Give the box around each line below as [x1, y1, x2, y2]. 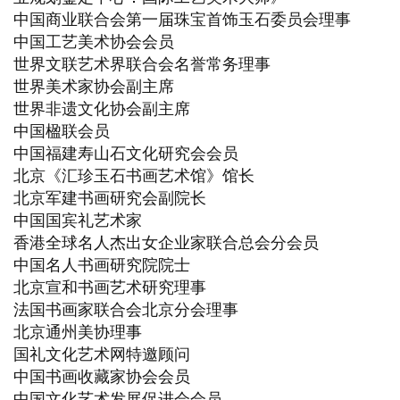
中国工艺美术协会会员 [13, 32, 174, 51]
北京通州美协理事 [13, 322, 142, 341]
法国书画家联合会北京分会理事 [13, 300, 238, 319]
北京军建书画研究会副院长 [13, 188, 206, 207]
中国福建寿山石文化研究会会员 [13, 144, 238, 162]
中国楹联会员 [13, 121, 110, 140]
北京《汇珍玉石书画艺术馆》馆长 [13, 166, 254, 185]
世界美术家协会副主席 [13, 77, 174, 96]
